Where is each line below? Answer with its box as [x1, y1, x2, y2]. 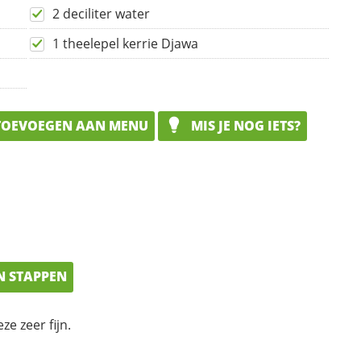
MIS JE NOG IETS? [188, 116, 301, 135]
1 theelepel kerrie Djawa [52, 34, 198, 52]
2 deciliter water [52, 4, 150, 23]
